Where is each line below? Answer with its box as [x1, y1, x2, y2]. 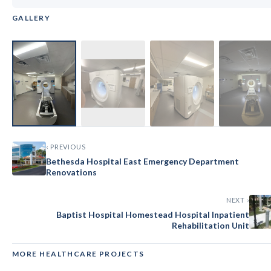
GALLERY [12, 13, 51, 23]
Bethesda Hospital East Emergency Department [46, 155, 239, 166]
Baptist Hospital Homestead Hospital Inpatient [56, 209, 249, 220]
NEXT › [226, 195, 249, 204]
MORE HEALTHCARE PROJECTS [12, 249, 145, 258]
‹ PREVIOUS [46, 142, 86, 151]
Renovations [46, 166, 97, 177]
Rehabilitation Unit [172, 220, 249, 230]
